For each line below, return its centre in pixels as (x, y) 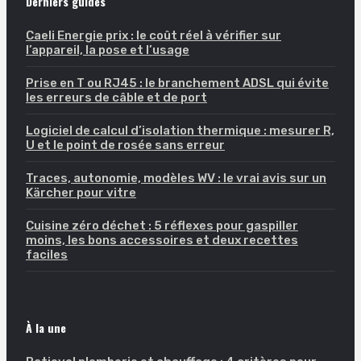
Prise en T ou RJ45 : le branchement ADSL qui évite (177, 83)
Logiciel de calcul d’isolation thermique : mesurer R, (180, 131)
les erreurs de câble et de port (116, 98)
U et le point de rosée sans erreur (125, 145)
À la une (46, 328)
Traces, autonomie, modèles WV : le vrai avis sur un (176, 178)
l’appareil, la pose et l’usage (108, 50)
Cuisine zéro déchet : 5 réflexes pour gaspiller (162, 226)
